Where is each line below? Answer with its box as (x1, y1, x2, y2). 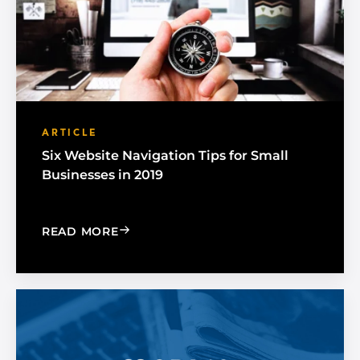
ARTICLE (42, 129, 98, 139)
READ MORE (42, 224, 119, 239)
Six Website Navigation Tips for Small (42, 148, 288, 164)
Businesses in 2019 (42, 167, 163, 183)
